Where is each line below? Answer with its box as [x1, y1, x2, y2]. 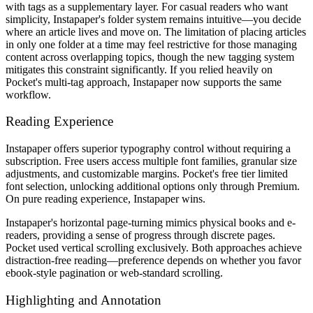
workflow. [6, 88, 51, 101]
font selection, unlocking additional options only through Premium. [6, 180, 300, 192]
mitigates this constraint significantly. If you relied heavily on [6, 63, 272, 75]
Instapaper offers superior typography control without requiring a [6, 143, 291, 154]
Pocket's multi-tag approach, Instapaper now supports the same [6, 75, 282, 88]
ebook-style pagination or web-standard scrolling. [6, 267, 223, 279]
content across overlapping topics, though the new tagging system [6, 50, 294, 63]
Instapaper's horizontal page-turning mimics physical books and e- [6, 217, 296, 228]
